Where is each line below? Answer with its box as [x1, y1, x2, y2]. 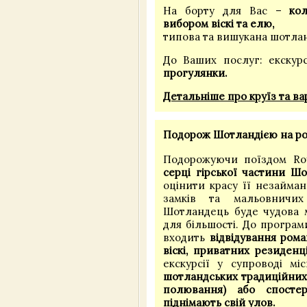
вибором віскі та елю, [163, 17, 274, 31]
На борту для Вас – [163, 4, 290, 18]
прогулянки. [163, 66, 230, 80]
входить [163, 231, 210, 245]
